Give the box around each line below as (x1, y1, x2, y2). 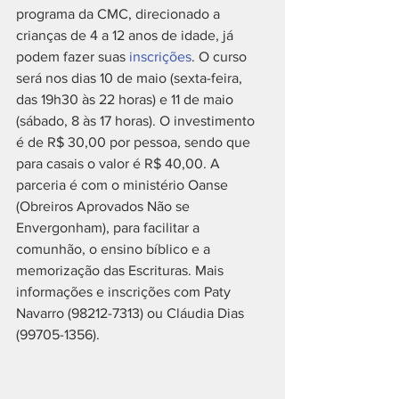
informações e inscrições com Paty (16, 284, 234, 299)
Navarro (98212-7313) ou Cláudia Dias (16, 305, 248, 321)
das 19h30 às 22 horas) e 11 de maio (16, 92, 237, 107)
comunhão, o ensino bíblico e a (16, 241, 214, 256)
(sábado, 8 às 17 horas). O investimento (16, 113, 258, 128)
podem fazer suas (16, 49, 129, 64)
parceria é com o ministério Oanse (16, 177, 232, 192)
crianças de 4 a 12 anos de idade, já (16, 28, 237, 43)
